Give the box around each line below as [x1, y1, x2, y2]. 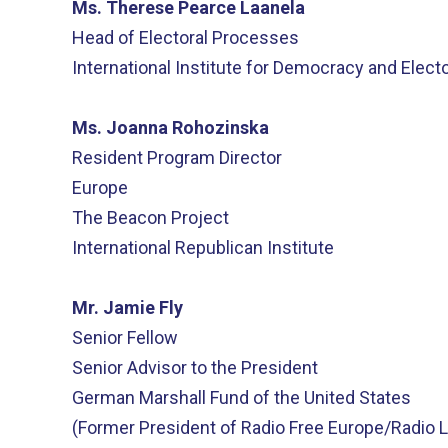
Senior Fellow [72, 327, 178, 348]
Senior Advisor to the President [72, 357, 318, 378]
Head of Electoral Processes [72, 27, 299, 48]
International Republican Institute [72, 237, 334, 258]
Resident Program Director [72, 147, 282, 168]
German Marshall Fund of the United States [72, 387, 411, 408]
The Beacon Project [72, 207, 229, 228]
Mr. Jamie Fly [72, 297, 183, 318]
